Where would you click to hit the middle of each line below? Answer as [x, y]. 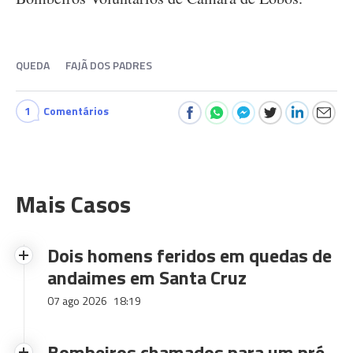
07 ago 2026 [78, 301]
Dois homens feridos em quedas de [190, 255]
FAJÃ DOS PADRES [109, 65]
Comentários [76, 111]
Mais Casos [73, 204]
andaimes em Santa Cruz [147, 277]
